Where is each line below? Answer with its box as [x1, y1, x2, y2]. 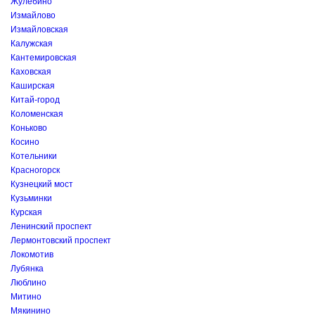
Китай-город [11, 95, 60, 105]
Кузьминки [11, 193, 52, 203]
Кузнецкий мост [11, 179, 73, 189]
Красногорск [11, 165, 60, 175]
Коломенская [11, 109, 63, 119]
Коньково [11, 123, 47, 133]
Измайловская [11, 25, 68, 34]
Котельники [11, 151, 57, 161]
